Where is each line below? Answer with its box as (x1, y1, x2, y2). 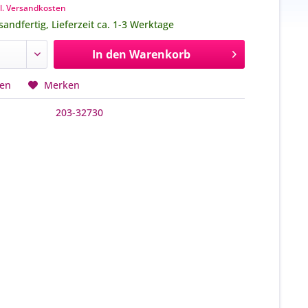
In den (91, 47, 126, 62)
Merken (44, 78, 80, 91)
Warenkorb (129, 47, 190, 62)
